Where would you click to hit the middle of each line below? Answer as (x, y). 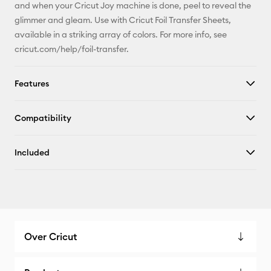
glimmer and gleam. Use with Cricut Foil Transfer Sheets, (123, 20)
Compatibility (43, 118)
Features (32, 83)
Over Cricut (51, 237)
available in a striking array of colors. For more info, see (121, 34)
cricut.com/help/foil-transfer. (72, 49)
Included (32, 152)
